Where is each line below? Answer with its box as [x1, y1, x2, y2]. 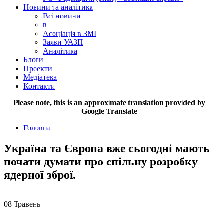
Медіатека [23, 73, 57, 81]
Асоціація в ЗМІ [43, 29, 96, 37]
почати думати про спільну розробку [4, 155, 198, 168]
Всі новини [43, 11, 81, 20]
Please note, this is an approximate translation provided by [13, 98, 205, 107]
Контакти [23, 81, 55, 90]
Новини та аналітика [23, 2, 93, 11]
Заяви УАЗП [43, 37, 83, 46]
